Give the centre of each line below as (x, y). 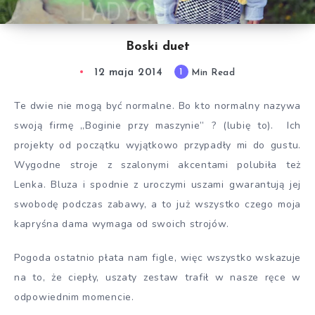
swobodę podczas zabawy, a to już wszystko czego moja (157, 204)
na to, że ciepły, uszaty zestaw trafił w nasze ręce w (157, 278)
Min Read (211, 72)
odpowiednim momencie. (74, 297)
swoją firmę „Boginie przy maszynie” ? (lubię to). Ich (157, 125)
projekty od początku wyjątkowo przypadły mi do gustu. (157, 145)
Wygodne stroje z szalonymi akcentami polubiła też (157, 165)
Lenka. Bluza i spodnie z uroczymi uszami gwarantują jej (157, 184)
